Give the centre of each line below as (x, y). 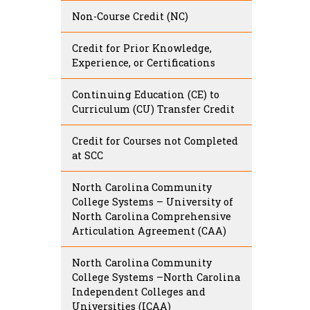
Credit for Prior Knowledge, (142, 48)
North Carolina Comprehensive (152, 217)
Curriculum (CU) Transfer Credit (153, 109)
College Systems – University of (153, 202)
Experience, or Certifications (144, 63)
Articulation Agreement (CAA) (149, 231)
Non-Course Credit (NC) (130, 17)
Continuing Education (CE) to (146, 95)
